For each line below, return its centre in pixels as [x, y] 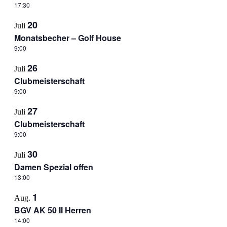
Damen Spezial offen [53, 167]
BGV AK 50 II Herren [52, 210]
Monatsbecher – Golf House [67, 38]
